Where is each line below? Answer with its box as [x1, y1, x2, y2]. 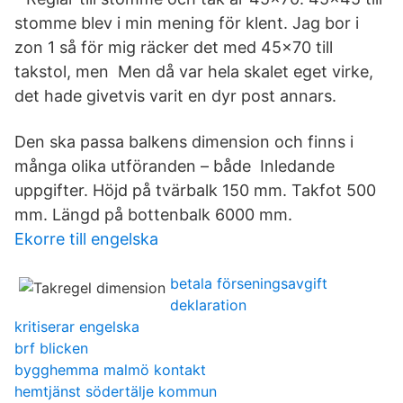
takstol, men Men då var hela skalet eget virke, [14, 62, 373, 81]
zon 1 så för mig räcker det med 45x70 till [14, 38, 333, 57]
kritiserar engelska [14, 318, 139, 336]
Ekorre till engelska [14, 229, 158, 248]
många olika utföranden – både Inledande [14, 157, 335, 175]
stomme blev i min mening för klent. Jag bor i [14, 13, 359, 32]
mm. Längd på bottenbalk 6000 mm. [14, 205, 292, 224]
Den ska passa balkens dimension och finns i [14, 132, 354, 151]
